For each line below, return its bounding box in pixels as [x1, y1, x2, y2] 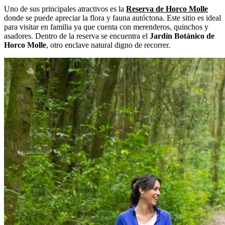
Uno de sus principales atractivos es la [4, 5, 126, 14]
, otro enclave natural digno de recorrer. [46, 41, 170, 50]
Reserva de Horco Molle [126, 5, 208, 14]
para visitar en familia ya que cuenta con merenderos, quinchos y [4, 23, 208, 32]
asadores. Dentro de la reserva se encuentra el [4, 32, 150, 41]
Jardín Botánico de [150, 32, 214, 41]
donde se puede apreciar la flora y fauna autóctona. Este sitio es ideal [4, 14, 221, 23]
